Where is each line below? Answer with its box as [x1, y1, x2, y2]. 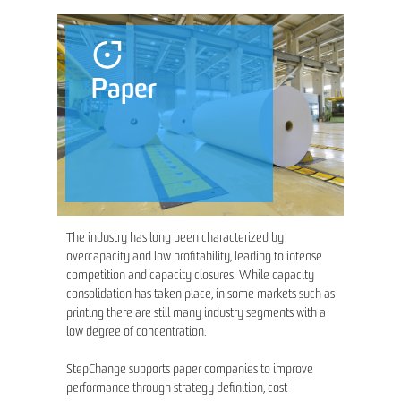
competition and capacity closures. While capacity [66, 269, 314, 284]
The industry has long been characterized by [66, 232, 284, 246]
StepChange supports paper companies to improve [66, 363, 313, 378]
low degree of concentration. [66, 326, 207, 340]
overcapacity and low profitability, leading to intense [66, 251, 322, 265]
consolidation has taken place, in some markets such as [66, 288, 335, 303]
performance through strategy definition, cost [66, 382, 287, 397]
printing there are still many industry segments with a [66, 307, 326, 321]
